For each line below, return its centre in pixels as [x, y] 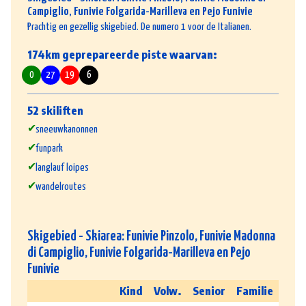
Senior [209, 291]
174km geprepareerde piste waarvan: [122, 54]
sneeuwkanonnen [67, 129]
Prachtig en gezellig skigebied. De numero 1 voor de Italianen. [139, 27]
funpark [49, 148]
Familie [255, 291]
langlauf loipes [62, 167]
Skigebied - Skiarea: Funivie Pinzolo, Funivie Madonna [151, 236]
